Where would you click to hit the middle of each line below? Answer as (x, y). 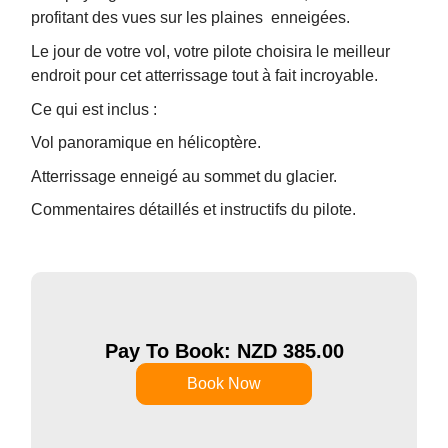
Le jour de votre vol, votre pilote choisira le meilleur (211, 51)
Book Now (224, 384)
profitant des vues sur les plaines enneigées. (191, 18)
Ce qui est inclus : (94, 109)
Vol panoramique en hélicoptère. (146, 143)
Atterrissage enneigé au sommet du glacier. (184, 176)
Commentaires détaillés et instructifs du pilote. (194, 210)
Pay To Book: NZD (193, 351)
